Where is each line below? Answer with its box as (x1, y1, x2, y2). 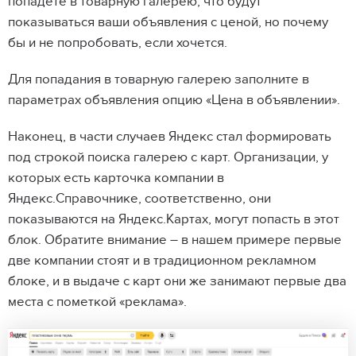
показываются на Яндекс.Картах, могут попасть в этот (8, 211, 339, 228)
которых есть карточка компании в (8, 170, 224, 187)
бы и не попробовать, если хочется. (8, 35, 227, 52)
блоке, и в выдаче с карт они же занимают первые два (8, 273, 346, 290)
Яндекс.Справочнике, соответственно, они (8, 191, 271, 207)
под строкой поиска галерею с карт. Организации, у (8, 149, 328, 166)
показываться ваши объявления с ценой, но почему (8, 14, 328, 31)
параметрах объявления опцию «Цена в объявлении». (8, 92, 340, 109)
